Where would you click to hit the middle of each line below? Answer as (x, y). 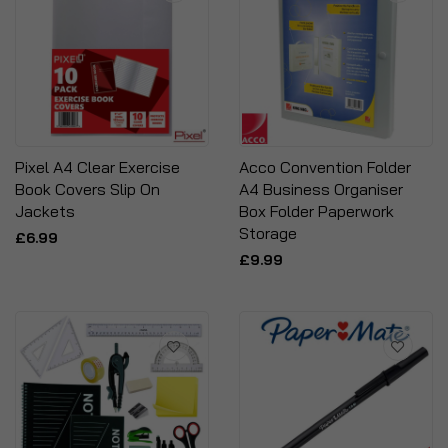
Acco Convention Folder (325, 167)
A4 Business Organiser (321, 189)
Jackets (45, 211)
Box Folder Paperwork (316, 211)
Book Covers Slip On (87, 189)
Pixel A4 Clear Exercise (97, 167)
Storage (268, 233)
